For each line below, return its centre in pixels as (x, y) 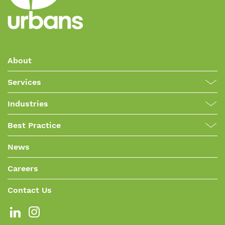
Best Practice (34, 126)
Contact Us (30, 190)
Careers (23, 169)
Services (24, 82)
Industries (28, 104)
